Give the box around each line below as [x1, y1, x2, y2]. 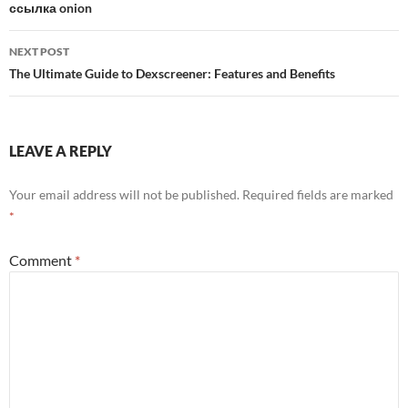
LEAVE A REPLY [9, 142, 112, 159]
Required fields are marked [242, 187, 393, 202]
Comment [9, 251, 75, 269]
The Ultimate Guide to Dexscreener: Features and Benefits [9, 66, 335, 81]
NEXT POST [9, 45, 69, 58]
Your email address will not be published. [9, 187, 240, 202]
